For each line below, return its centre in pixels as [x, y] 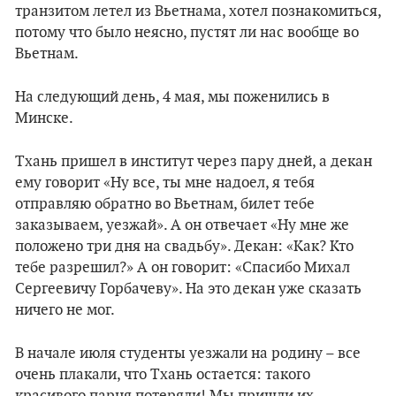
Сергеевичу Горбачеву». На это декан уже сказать [188, 289]
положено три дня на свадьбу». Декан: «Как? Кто [184, 247]
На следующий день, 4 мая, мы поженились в [172, 97]
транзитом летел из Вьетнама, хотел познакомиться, [198, 11]
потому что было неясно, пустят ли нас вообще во [187, 33]
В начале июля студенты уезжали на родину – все [188, 354]
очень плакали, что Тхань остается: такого [163, 375]
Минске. [44, 118]
